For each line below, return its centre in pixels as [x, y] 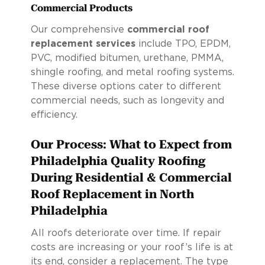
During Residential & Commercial [131, 177]
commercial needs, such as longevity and [127, 100]
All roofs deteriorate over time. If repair [126, 233]
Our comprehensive [79, 29]
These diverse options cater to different [126, 86]
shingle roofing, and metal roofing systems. [132, 72]
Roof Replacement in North [112, 194]
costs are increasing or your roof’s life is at [132, 247]
